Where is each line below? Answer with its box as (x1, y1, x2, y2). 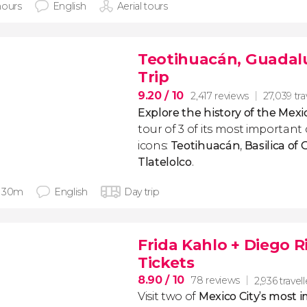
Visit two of (138, 290, 199, 303)
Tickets (138, 254, 195, 272)
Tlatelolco (138, 156, 192, 169)
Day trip (123, 186, 160, 198)
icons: (138, 139, 171, 152)
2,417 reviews (191, 89, 249, 102)
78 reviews (191, 274, 240, 286)
